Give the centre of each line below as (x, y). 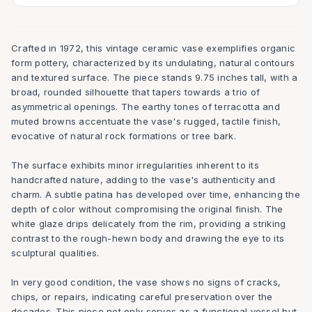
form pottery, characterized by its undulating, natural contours (153, 63)
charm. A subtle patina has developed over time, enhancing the (156, 194)
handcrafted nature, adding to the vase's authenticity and (143, 180)
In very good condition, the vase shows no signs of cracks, (146, 282)
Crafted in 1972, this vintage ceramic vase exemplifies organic (154, 48)
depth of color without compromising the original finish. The (147, 209)
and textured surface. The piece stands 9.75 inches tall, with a (155, 77)
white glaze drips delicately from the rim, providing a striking (149, 224)
